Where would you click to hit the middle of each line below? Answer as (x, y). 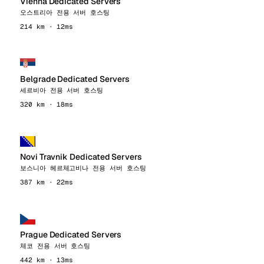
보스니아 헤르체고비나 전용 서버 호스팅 (83, 168)
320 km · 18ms (47, 104)
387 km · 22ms (47, 182)
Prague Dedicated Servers (71, 235)
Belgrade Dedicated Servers (75, 79)
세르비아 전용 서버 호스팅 (62, 90)
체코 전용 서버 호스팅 (55, 246)
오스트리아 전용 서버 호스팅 (65, 12)
